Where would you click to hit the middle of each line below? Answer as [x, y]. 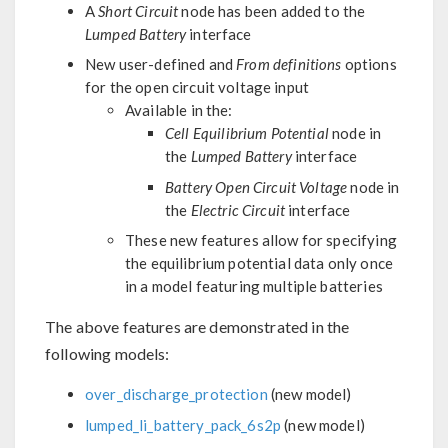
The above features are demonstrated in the [197, 326]
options [369, 64]
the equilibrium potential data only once [259, 263]
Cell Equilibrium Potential [247, 133]
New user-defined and [161, 64]
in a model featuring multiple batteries [254, 286]
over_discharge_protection [176, 394]
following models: [107, 353]
